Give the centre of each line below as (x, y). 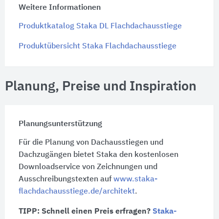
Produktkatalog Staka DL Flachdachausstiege (100, 27)
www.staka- (135, 179)
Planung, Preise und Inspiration (101, 87)
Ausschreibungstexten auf (66, 179)
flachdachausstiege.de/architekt (77, 191)
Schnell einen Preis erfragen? (97, 211)
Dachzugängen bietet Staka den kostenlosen (98, 155)
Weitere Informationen (59, 8)
